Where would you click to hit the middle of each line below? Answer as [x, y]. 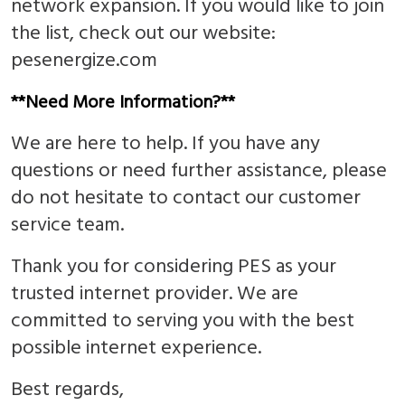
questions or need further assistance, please [199, 171]
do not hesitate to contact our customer [186, 198]
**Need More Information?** [123, 103]
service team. [67, 225]
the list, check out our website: [143, 33]
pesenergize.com [84, 61]
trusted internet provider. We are [155, 294]
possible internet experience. [136, 348]
